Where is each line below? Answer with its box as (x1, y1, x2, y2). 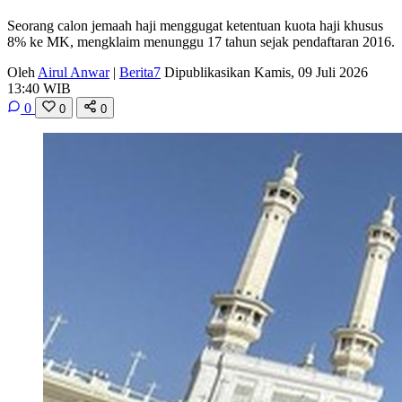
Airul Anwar (38, 64, 109, 80)
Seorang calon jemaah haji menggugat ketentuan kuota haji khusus (7, 17, 383, 33)
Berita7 (119, 64, 161, 80)
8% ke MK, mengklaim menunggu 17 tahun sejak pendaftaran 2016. (7, 33, 395, 49)
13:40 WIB (7, 80, 71, 96)
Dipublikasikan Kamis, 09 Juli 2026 (164, 64, 368, 80)
